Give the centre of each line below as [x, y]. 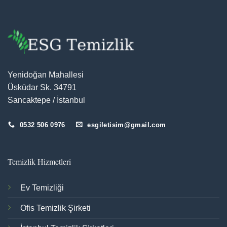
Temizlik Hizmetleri [39, 161]
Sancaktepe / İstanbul [46, 100]
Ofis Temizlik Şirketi [55, 208]
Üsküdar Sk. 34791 [42, 87]
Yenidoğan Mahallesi [46, 74]
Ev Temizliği [42, 188]
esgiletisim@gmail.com [127, 125]
